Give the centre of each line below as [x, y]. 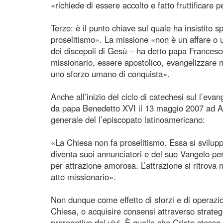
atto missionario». [83, 176]
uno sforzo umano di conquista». [110, 73]
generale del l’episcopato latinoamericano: [128, 119]
